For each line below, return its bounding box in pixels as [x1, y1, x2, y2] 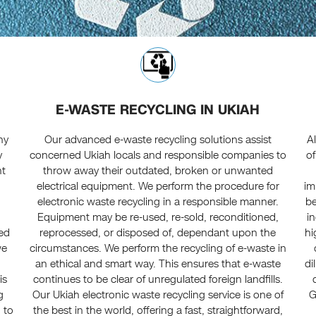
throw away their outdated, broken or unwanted [42, 164, 273, 178]
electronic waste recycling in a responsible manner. [37, 195, 279, 209]
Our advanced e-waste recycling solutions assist [44, 133, 272, 147]
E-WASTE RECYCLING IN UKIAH [56, 100, 260, 120]
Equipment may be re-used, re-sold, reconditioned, [37, 210, 279, 225]
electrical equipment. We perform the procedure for [36, 179, 279, 194]
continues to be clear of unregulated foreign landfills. [32, 272, 283, 287]
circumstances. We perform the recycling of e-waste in [29, 241, 286, 256]
